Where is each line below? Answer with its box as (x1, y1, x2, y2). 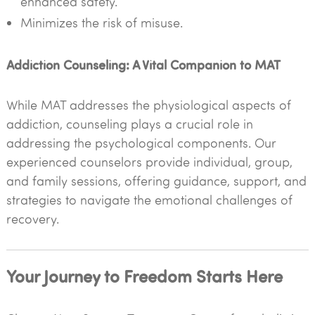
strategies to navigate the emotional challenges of (6, 191, 292, 208)
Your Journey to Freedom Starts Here (6, 264, 283, 287)
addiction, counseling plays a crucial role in (6, 115, 253, 132)
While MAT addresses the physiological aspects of (6, 96, 291, 113)
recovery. (6, 210, 59, 227)
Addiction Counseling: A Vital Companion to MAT (6, 56, 281, 73)
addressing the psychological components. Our (6, 134, 276, 151)
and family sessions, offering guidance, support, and (6, 172, 307, 189)
